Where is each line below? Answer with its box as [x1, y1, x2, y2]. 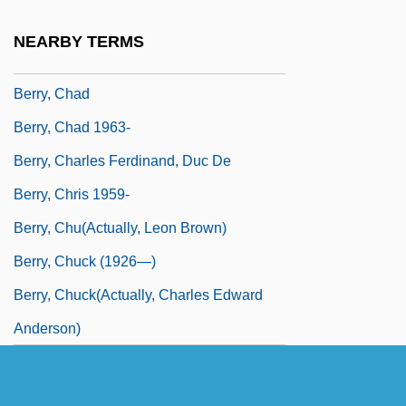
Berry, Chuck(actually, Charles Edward [14, 286, 263, 303]
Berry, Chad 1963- [14, 119, 130, 135]
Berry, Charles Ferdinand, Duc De [14, 152, 231, 169]
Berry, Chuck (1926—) [14, 253, 156, 269]
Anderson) [14, 320, 81, 336]
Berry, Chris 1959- [14, 186, 130, 202]
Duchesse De [14, 18, 101, 34]
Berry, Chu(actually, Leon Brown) [14, 219, 227, 236]
